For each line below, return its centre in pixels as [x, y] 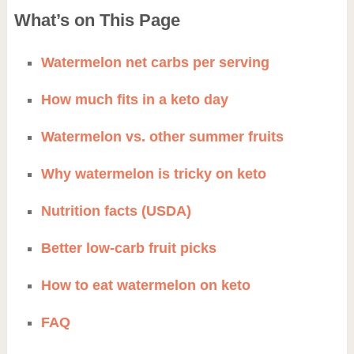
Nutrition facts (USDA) [116, 211]
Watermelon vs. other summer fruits [162, 136]
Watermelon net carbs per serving [155, 62]
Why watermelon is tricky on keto [153, 173]
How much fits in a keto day [134, 99]
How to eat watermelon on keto [145, 285]
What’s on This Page [97, 20]
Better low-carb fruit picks [128, 248]
